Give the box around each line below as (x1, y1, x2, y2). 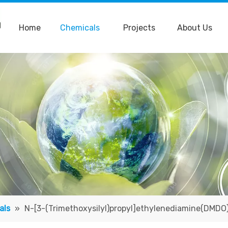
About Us (177, 23, 212, 33)
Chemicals (60, 23, 100, 33)
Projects (123, 23, 155, 33)
